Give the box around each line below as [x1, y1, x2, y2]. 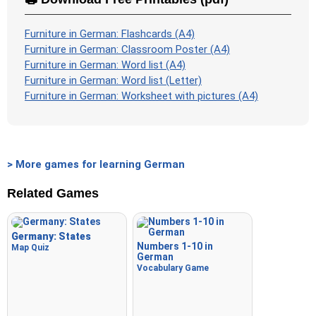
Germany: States [11, 231, 91, 243]
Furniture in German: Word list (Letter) [25, 74, 202, 87]
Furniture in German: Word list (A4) [25, 59, 186, 72]
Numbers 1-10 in [137, 241, 213, 253]
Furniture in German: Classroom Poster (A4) [25, 43, 230, 56]
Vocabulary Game [137, 263, 209, 274]
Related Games [7, 186, 99, 201]
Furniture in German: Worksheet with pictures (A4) [25, 90, 258, 103]
